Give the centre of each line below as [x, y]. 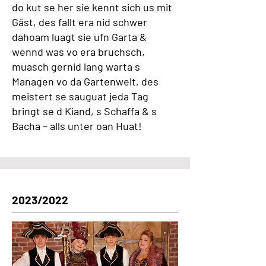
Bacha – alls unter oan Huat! [77, 126]
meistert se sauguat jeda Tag [80, 96]
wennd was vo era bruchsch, [78, 52]
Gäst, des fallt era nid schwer [80, 22]
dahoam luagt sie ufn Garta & [79, 37]
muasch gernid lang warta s [76, 66]
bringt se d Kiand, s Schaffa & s [84, 111]
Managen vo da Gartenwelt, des [85, 81]
